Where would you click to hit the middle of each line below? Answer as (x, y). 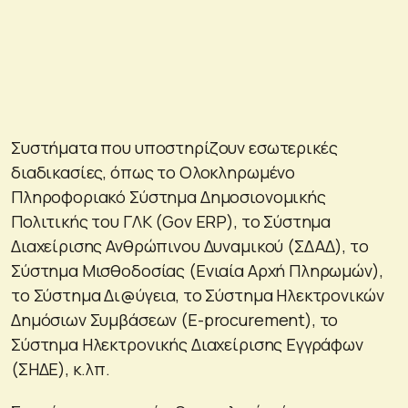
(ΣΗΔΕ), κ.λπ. (61, 368)
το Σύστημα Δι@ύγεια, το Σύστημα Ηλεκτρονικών (198, 295)
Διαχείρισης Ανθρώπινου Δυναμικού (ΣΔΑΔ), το (190, 245)
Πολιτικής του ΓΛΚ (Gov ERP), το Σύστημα (171, 221)
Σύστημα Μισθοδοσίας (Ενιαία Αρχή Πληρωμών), (197, 270)
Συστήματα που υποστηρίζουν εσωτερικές (174, 147)
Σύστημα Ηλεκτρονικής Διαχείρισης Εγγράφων (187, 344)
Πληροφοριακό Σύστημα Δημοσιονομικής (168, 196)
